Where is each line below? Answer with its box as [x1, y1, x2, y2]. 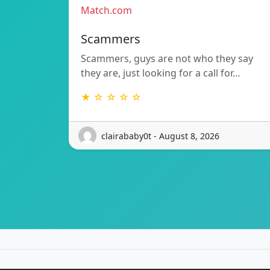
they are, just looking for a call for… [81, 66, 240, 80]
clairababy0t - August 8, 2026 [101, 130, 219, 142]
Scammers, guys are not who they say [81, 52, 253, 66]
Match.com [81, 4, 132, 17]
